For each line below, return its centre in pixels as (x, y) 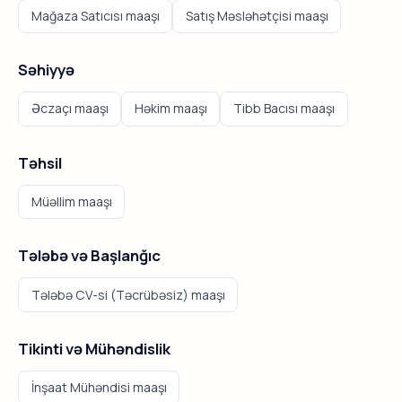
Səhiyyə (46, 70)
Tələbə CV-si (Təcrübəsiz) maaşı (128, 294)
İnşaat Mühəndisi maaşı (99, 388)
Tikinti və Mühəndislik (94, 348)
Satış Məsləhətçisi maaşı (257, 15)
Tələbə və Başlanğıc (89, 256)
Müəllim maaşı (71, 201)
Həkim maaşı (170, 109)
